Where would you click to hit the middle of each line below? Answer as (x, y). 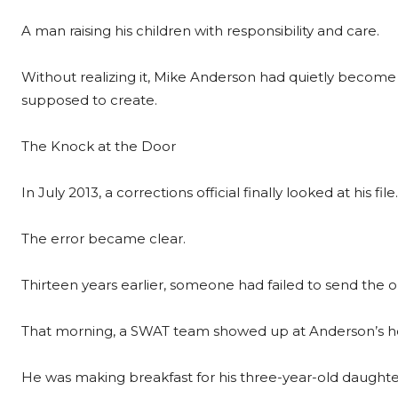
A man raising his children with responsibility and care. (200, 31)
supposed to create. (89, 100)
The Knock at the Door (99, 146)
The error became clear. (103, 239)
